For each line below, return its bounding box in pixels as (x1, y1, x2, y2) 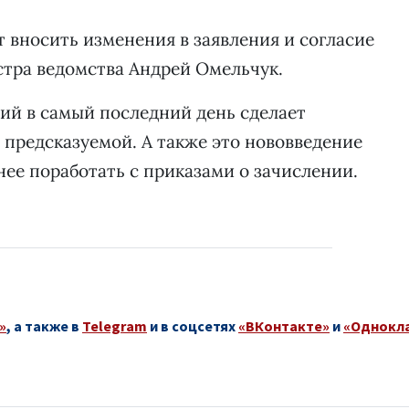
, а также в (6, 317, 82, 336)
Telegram (82, 317, 147, 336)
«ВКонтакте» (238, 317, 330, 336)
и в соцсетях (147, 317, 238, 336)
